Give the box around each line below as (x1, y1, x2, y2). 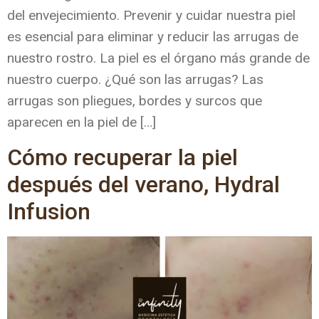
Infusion (7, 197, 90, 225)
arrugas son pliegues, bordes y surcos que (7, 93, 262, 110)
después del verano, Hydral (7, 170, 280, 198)
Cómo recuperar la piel (7, 143, 238, 171)
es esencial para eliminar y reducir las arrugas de (7, 28, 298, 46)
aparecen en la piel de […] (7, 114, 156, 131)
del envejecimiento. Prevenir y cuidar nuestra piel (7, 7, 296, 24)
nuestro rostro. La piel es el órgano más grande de (7, 50, 310, 67)
